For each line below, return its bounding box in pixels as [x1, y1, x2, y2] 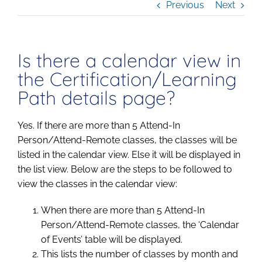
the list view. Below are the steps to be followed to [18, 164, 232, 175]
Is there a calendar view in [18, 49, 241, 72]
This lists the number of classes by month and [41, 249, 238, 260]
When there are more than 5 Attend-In [41, 205, 205, 216]
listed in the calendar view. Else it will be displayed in [18, 149, 240, 161]
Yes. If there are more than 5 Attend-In [18, 120, 180, 132]
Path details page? [18, 86, 175, 109]
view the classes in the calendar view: [18, 178, 177, 190]
